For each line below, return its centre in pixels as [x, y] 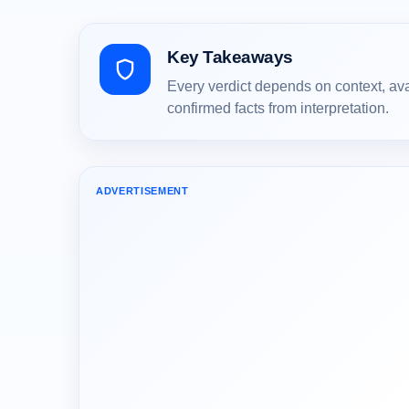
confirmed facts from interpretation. [278, 109]
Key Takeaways [230, 58]
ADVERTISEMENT [142, 191]
